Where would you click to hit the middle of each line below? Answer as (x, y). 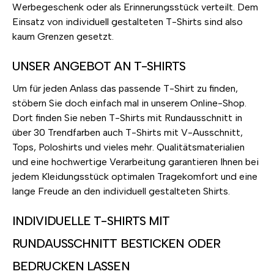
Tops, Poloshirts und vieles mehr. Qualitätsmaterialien (128, 147)
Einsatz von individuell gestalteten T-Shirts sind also (128, 22)
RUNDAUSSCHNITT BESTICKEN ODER (116, 244)
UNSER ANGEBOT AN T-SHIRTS (99, 66)
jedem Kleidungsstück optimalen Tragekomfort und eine (135, 177)
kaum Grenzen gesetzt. (63, 37)
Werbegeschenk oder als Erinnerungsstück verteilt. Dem (135, 7)
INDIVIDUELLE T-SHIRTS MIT (91, 221)
